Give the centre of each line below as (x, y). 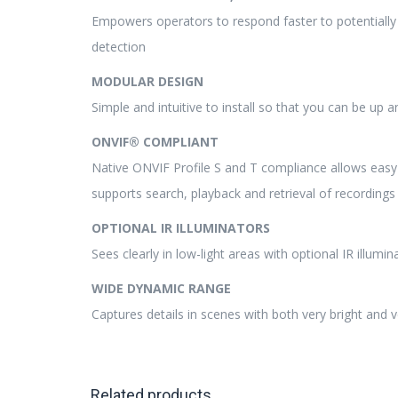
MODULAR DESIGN (147, 81)
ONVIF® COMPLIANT (155, 142)
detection (119, 47)
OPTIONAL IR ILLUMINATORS (181, 228)
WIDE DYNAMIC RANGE (161, 288)
